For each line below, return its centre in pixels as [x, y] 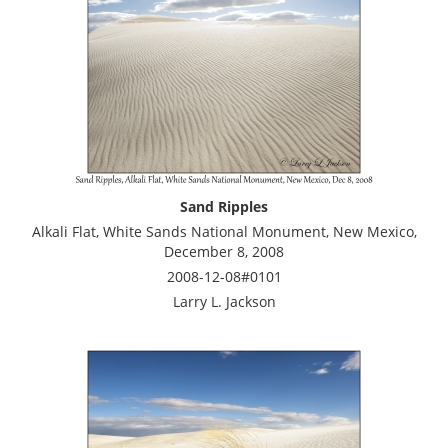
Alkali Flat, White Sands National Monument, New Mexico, [224, 231]
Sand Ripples [224, 206]
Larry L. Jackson [224, 301]
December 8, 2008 [224, 251]
